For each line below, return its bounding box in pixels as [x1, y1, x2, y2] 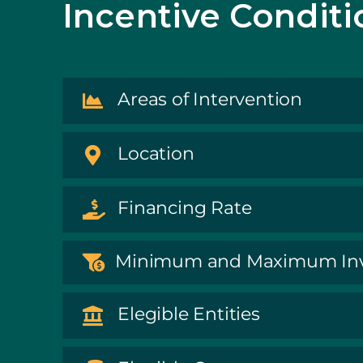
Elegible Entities [117, 303, 260, 326]
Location [117, 142, 194, 164]
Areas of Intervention [117, 88, 302, 110]
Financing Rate [117, 196, 252, 219]
